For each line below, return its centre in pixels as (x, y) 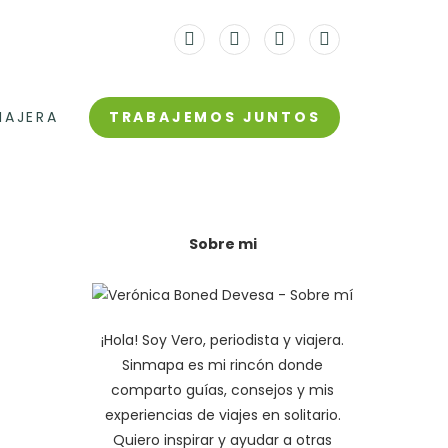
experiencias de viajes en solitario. (222, 415)
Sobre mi (222, 244)
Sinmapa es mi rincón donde (223, 365)
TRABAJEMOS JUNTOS (214, 116)
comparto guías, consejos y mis (223, 390)
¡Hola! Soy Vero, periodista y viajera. (223, 340)
